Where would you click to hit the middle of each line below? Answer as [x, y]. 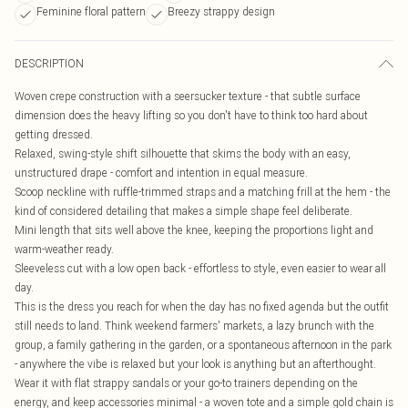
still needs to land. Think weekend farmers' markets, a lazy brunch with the [194, 326]
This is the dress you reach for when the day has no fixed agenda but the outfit [202, 306]
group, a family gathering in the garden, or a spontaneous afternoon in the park [203, 345]
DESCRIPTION [49, 63]
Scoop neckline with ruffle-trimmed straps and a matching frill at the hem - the [203, 192]
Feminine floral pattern [91, 11]
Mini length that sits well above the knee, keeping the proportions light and [194, 230]
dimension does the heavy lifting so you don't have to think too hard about [191, 115]
